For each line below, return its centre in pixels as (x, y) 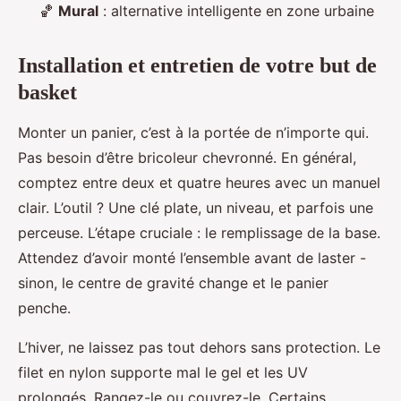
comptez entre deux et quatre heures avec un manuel (199, 182)
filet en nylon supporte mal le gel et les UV (163, 372)
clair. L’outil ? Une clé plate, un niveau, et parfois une (196, 207)
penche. (44, 307)
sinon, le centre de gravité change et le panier (173, 282)
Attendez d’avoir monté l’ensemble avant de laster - (192, 257)
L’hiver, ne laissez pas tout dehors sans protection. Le (199, 347)
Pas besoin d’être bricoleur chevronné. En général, (187, 157)
